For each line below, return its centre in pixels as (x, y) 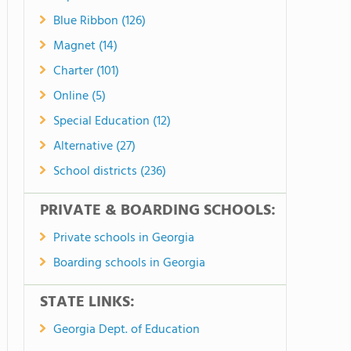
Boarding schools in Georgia (129, 263)
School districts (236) (110, 172)
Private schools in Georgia (124, 238)
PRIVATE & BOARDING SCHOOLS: (158, 211)
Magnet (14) (85, 46)
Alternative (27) (94, 147)
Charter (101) (86, 71)
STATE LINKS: (87, 302)
